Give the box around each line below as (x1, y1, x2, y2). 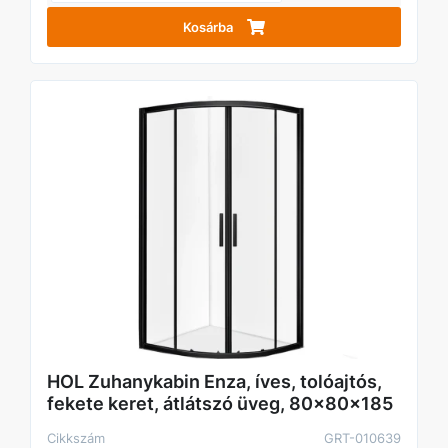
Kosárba (183, 19, 233, 36)
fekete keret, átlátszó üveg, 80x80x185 (47, 393, 393, 415)
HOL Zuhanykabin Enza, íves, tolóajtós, (47, 371, 382, 393)
